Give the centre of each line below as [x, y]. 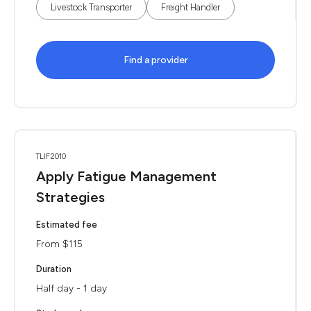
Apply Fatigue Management [126, 176]
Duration [54, 269]
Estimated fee [67, 225]
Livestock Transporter [91, 7]
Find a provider [155, 60]
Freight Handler [191, 7]
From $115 [59, 244]
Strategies [70, 197]
